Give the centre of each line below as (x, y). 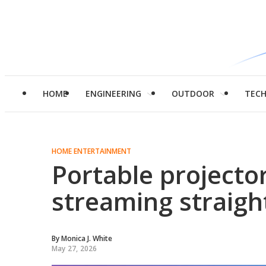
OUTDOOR (193, 94)
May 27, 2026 (75, 248)
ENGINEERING (113, 94)
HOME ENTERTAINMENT (91, 151)
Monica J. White (87, 238)
